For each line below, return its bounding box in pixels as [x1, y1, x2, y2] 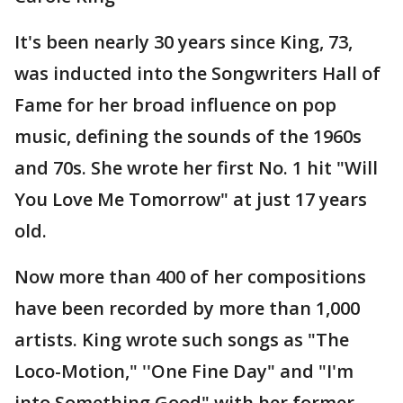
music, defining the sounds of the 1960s [14, 124, 362, 148]
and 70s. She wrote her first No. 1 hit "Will [14, 156, 378, 180]
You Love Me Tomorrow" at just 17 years [14, 187, 367, 211]
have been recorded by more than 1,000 [14, 296, 360, 320]
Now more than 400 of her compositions [14, 264, 366, 289]
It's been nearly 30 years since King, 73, [14, 30, 353, 54]
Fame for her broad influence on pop [14, 93, 336, 117]
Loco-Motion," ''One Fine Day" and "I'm [14, 359, 354, 383]
